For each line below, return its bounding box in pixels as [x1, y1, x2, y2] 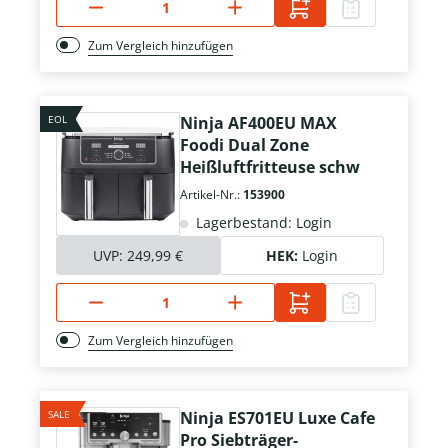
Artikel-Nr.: [180, 186, 243, 204]
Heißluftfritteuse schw [180, 156, 360, 179]
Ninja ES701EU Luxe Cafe [180, 407, 375, 430]
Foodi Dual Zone [180, 134, 309, 157]
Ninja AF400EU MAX [180, 112, 337, 135]
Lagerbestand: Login [192, 213, 332, 233]
